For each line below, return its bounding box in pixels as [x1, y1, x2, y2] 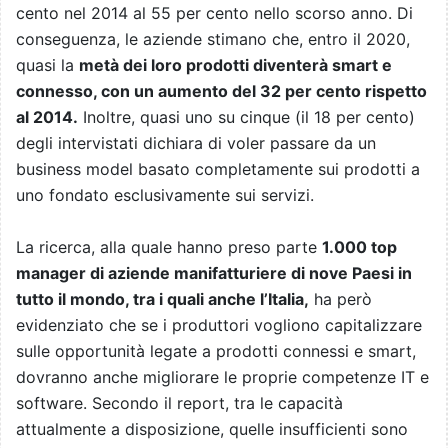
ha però [309, 289, 372, 310]
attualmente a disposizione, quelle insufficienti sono [16, 419, 408, 440]
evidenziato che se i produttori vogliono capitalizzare [16, 315, 422, 336]
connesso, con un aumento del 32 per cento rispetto [16, 81, 427, 102]
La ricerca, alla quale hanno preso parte [16, 237, 322, 258]
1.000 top [322, 237, 397, 258]
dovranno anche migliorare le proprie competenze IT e [16, 367, 429, 388]
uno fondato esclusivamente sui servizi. [16, 185, 319, 206]
